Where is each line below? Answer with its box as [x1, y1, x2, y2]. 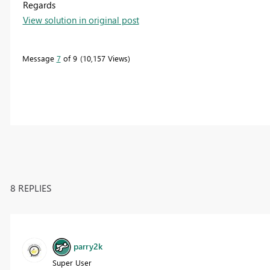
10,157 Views [82, 52, 128, 63]
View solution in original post [22, 13, 139, 26]
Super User [52, 257, 92, 268]
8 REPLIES [10, 181, 52, 194]
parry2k [73, 240, 102, 252]
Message [22, 52, 57, 63]
